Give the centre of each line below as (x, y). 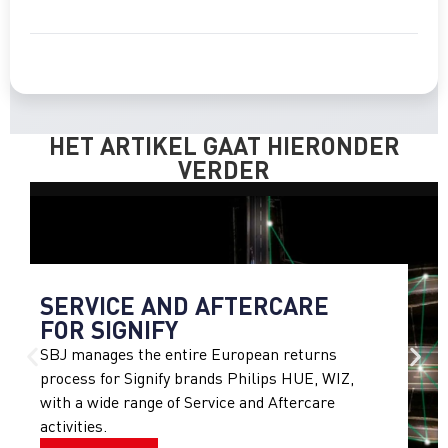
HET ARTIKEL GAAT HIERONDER (224, 145)
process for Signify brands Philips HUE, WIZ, (197, 377)
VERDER (224, 169)
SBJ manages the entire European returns (188, 353)
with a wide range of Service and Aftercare (187, 401)
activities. (73, 425)
